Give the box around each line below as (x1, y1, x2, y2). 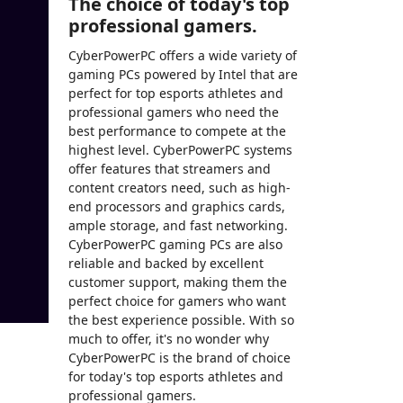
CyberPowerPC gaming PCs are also (68, 235, 282, 253)
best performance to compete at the (68, 121, 286, 139)
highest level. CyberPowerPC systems (68, 140, 292, 158)
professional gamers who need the (68, 103, 279, 121)
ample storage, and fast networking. (68, 216, 288, 234)
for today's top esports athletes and (68, 367, 283, 385)
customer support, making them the (68, 273, 287, 291)
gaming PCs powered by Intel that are (68, 65, 298, 83)
